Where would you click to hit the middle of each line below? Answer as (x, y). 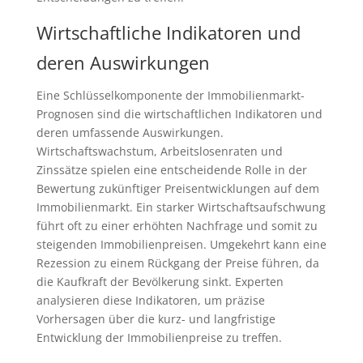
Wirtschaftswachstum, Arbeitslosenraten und (159, 152)
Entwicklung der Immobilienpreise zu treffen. (159, 338)
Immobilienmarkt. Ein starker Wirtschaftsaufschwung (181, 207)
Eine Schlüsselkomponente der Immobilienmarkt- (170, 96)
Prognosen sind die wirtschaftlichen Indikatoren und (179, 114)
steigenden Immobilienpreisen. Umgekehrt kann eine (181, 245)
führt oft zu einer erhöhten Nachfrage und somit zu (177, 226)
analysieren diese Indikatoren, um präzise (150, 301)
